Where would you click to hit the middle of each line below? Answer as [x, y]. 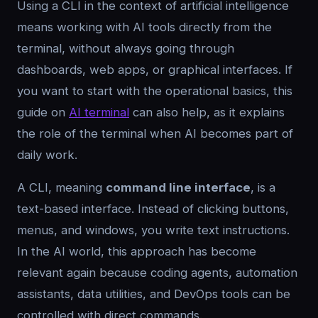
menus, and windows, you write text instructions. [153, 230]
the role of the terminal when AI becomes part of [155, 133]
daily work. [47, 155]
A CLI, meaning [61, 187]
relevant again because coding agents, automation [157, 273]
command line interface [178, 187]
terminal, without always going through [126, 48]
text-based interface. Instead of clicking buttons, [153, 209]
